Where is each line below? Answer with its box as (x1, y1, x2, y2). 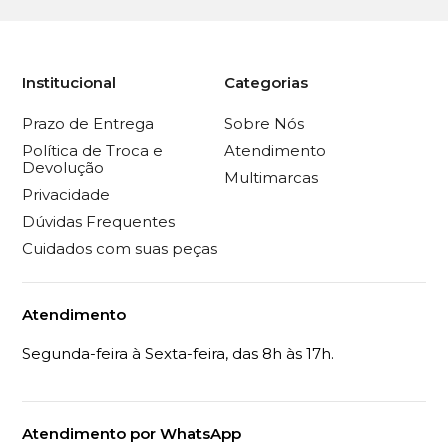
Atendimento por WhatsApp (22, 423, 242, 443)
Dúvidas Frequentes (22, 211, 176, 231)
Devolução (22, 157, 105, 177)
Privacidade (22, 184, 111, 204)
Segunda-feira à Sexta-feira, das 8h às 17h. (22, 343, 335, 363)
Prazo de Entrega (22, 113, 155, 133)
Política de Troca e (22, 140, 164, 160)
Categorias (224, 73, 308, 93)
